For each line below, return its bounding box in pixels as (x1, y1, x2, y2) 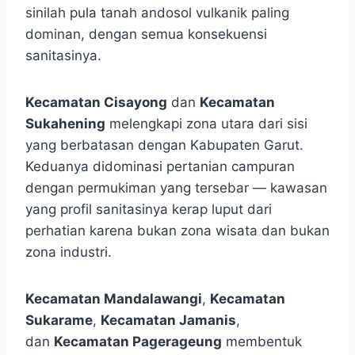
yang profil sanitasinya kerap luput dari (25, 201, 272, 218)
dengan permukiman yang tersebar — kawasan (25, 180, 327, 197)
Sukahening (25, 116, 105, 132)
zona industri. (25, 244, 112, 261)
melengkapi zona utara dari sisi (105, 116, 307, 132)
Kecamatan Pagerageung (54, 334, 222, 350)
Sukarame (25, 312, 93, 329)
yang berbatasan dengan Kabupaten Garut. (25, 137, 303, 154)
